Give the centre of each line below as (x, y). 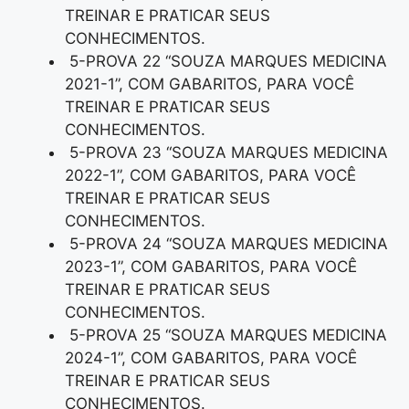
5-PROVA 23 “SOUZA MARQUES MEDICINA (226, 153)
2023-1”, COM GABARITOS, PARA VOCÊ (211, 267)
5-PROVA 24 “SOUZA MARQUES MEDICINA (226, 244)
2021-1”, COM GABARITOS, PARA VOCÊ (210, 84)
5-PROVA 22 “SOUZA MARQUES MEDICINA (226, 62)
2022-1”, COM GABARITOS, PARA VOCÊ (210, 176)
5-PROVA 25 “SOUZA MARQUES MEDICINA (226, 336)
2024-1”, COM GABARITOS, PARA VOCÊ (211, 358)
